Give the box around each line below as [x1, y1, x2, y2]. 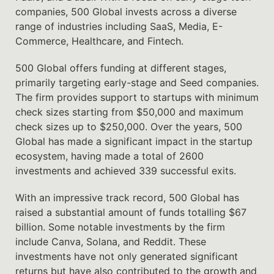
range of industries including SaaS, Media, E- [15, 20, 223, 32]
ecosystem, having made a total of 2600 [15, 149, 204, 162]
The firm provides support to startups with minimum [15, 91, 259, 103]
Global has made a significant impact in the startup [15, 135, 253, 147]
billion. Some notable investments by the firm [15, 220, 225, 233]
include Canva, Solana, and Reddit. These [15, 235, 206, 248]
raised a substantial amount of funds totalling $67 [15, 206, 246, 218]
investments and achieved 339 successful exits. [15, 164, 236, 177]
